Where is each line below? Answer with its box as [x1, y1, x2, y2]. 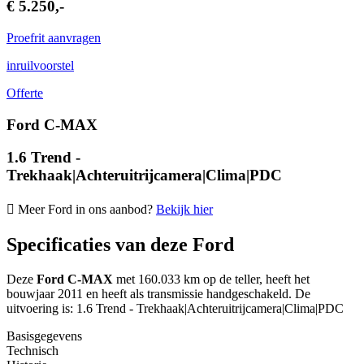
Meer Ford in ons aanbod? [15, 202, 156, 217]
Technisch [6, 343, 58, 357]
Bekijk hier [156, 202, 213, 217]
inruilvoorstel [6, 58, 74, 72]
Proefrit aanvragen [6, 30, 101, 45]
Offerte [6, 85, 43, 100]
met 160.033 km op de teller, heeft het [113, 271, 310, 286]
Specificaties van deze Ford [6, 233, 234, 255]
